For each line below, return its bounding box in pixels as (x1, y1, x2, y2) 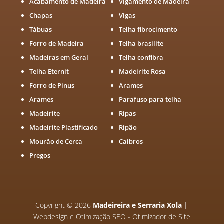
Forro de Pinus (29, 81, 74, 90)
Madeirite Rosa (118, 67, 166, 76)
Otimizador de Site (132, 212, 190, 222)
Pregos (29, 151, 50, 160)
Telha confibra (118, 53, 163, 62)
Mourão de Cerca (29, 137, 82, 146)
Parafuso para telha (118, 95, 181, 104)
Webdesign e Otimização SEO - (33, 212, 132, 222)
